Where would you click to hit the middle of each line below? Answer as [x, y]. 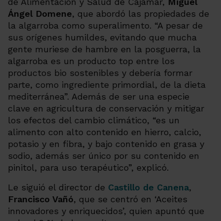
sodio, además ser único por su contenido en [104, 156]
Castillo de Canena [148, 187]
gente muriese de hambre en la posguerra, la [104, 49]
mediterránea [36, 96]
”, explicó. [148, 167]
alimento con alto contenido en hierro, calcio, [105, 132]
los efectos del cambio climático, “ [82, 120]
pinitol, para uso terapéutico [68, 167]
